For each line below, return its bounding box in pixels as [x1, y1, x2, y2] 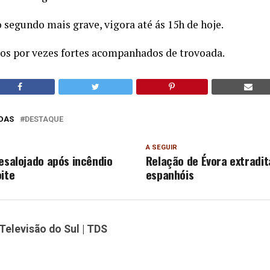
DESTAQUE [25, 115, 63, 124]
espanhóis [145, 166, 194, 184]
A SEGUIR [145, 143, 177, 152]
